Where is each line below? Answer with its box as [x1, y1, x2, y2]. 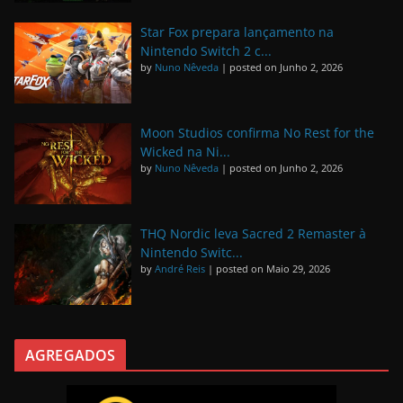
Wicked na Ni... [140, 142, 230, 160]
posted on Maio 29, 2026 [216, 262, 330, 276]
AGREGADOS [25, 345, 116, 366]
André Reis [155, 262, 205, 276]
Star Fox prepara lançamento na [140, 22, 334, 40]
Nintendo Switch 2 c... [140, 41, 272, 59]
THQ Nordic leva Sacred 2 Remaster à [140, 225, 366, 243]
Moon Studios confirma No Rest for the [140, 123, 374, 141]
